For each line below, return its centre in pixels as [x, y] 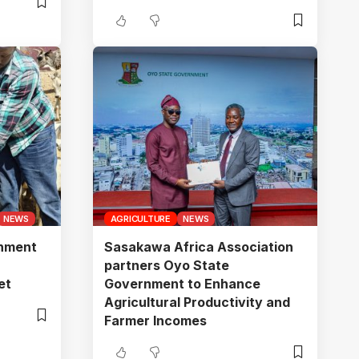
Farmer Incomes [155, 320]
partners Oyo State [167, 265]
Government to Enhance [182, 283]
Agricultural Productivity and [197, 302]
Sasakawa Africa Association [199, 246]
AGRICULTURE [140, 218]
